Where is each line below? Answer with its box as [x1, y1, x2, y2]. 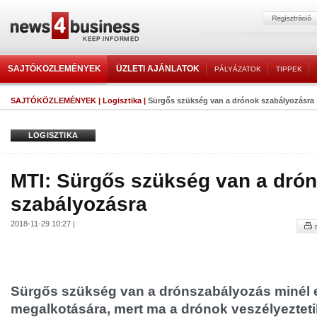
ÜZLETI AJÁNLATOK [116, 64, 200, 74]
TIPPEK [276, 65, 302, 73]
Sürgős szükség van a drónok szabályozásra [148, 96, 314, 105]
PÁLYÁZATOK [214, 65, 261, 73]
